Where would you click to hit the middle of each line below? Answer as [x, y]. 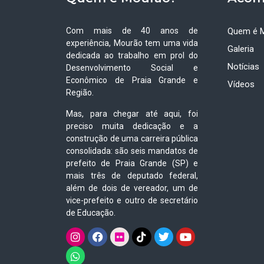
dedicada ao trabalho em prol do [132, 56]
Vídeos [241, 85]
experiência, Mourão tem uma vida [132, 43]
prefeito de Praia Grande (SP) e [132, 163]
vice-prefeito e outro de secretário [132, 200]
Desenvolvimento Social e [132, 68]
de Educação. [93, 212]
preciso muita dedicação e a [132, 126]
